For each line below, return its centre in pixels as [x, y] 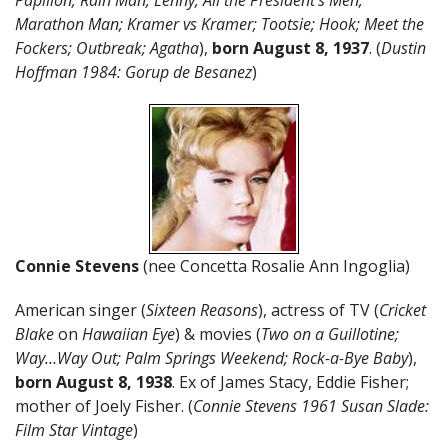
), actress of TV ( [318, 310]
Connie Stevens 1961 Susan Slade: [311, 406]
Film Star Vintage [74, 430]
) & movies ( [218, 334]
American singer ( [80, 310]
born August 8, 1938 [93, 382]
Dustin [403, 48]
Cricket [402, 310]
